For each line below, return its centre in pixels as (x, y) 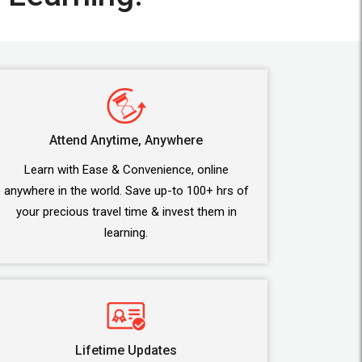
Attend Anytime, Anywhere (126, 140)
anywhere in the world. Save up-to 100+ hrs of (126, 191)
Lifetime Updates (126, 350)
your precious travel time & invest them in (126, 212)
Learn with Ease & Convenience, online (126, 170)
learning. (126, 233)
